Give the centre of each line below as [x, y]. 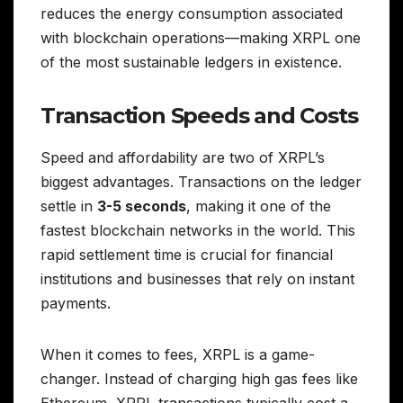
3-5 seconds [142, 206]
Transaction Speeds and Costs [199, 116]
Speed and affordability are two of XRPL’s [183, 158]
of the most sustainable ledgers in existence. [191, 63]
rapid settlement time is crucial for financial [187, 255]
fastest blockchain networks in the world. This [198, 231]
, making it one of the [259, 206]
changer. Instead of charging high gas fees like [199, 379]
